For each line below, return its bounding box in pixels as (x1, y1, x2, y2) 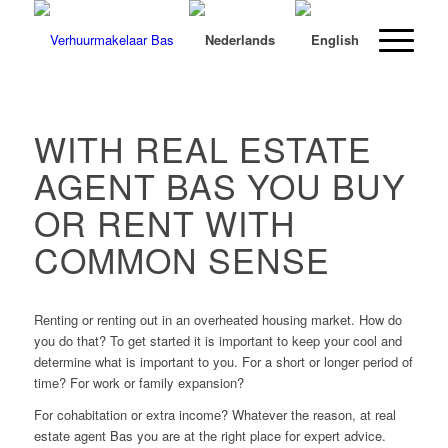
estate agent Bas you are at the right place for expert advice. (33, 426, 386, 446)
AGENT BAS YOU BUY (33, 161, 406, 210)
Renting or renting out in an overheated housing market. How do (33, 310, 402, 330)
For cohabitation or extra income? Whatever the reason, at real (33, 405, 396, 425)
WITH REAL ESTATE (33, 124, 372, 173)
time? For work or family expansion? (33, 373, 244, 393)
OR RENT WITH (33, 198, 296, 247)
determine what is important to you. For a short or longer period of (33, 352, 413, 372)
